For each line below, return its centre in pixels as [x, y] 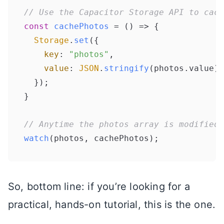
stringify [126, 68]
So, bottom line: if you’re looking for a [99, 186]
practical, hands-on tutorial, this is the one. [112, 204]
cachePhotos [81, 26]
